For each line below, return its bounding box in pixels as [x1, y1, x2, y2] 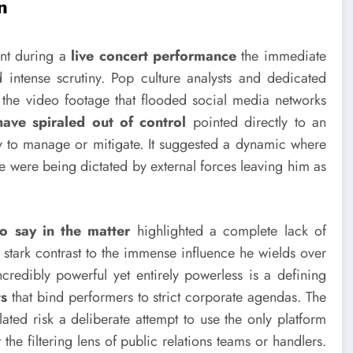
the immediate [236, 46, 326, 67]
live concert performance [71, 46, 236, 67]
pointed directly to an [186, 112, 326, 133]
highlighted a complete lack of [130, 220, 326, 241]
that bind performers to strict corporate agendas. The [7, 286, 326, 307]
